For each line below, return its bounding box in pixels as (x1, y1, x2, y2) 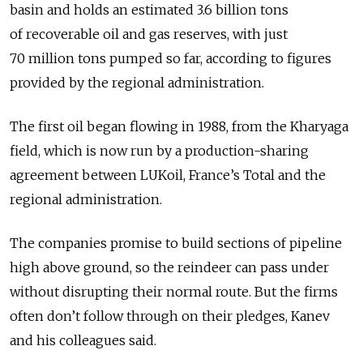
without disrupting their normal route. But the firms (10, 284, 338, 301)
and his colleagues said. (10, 332, 156, 349)
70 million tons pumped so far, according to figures (10, 50, 331, 67)
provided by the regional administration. (10, 75, 264, 92)
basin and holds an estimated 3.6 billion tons (10, 2, 288, 19)
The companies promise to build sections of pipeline (10, 235, 342, 252)
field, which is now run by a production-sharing (10, 143, 309, 160)
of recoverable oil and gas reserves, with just (10, 26, 288, 43)
